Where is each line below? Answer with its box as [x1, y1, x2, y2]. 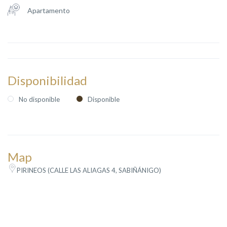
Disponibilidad [8, 72, 87, 88]
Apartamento [27, 6, 70, 15]
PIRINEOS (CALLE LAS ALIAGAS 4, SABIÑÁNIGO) [17, 166, 161, 174]
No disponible [19, 95, 60, 103]
